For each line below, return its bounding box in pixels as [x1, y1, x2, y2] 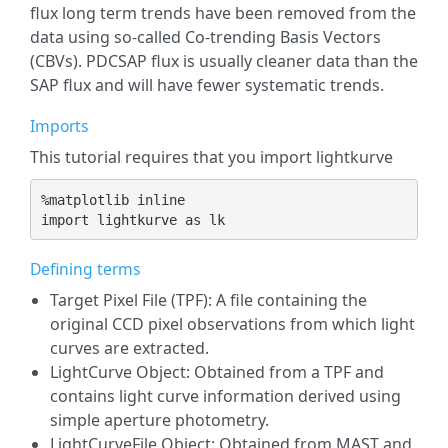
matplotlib [48, 191, 129, 208]
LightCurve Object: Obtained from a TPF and [50, 361, 384, 383]
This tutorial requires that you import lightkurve [30, 146, 393, 168]
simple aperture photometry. [50, 409, 269, 431]
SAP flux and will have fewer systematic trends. [30, 74, 384, 96]
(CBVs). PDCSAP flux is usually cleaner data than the [30, 50, 418, 72]
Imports [30, 115, 89, 137]
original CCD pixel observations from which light [50, 313, 415, 335]
